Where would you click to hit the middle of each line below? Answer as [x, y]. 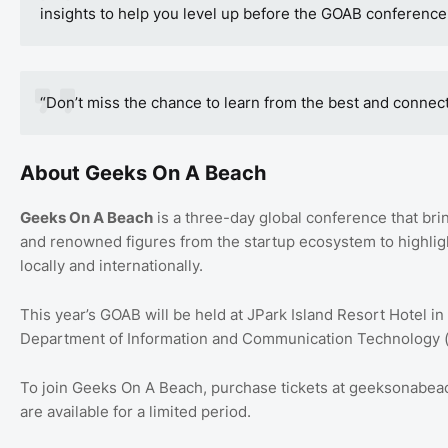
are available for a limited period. [135, 411]
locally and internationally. [111, 265]
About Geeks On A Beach [143, 172]
